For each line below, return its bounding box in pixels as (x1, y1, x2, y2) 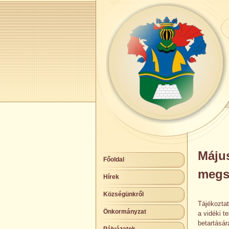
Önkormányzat (103, 208, 146, 215)
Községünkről (103, 191, 144, 198)
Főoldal (103, 156, 124, 163)
